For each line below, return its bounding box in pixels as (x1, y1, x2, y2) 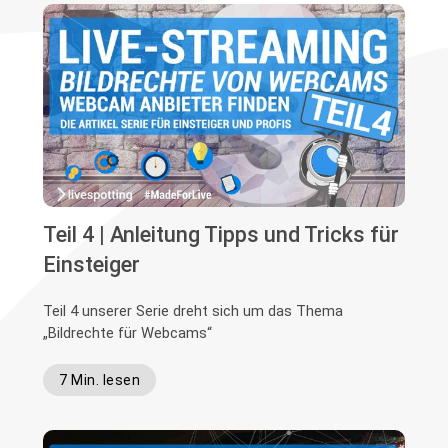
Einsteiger (43, 252, 141, 278)
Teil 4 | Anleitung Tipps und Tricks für (43, 222, 400, 248)
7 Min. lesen (59, 372, 141, 389)
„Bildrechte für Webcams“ (43, 324, 213, 343)
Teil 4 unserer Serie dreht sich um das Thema (43, 302, 344, 321)
